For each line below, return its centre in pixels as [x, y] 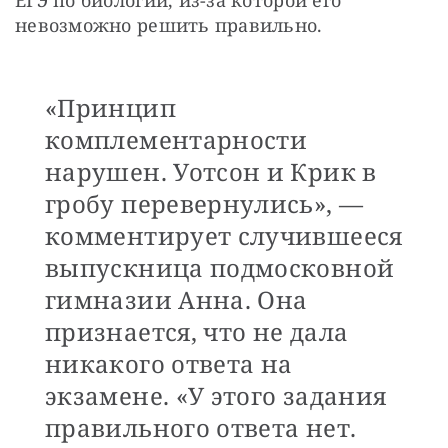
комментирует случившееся [224, 235]
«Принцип [110, 107]
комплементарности [176, 139]
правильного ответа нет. [201, 427]
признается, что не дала [197, 331]
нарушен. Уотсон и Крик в [211, 171]
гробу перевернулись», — [204, 203]
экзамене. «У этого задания [216, 395]
